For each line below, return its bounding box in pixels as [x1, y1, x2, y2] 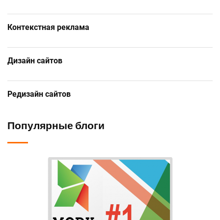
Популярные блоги [7, 118, 105, 133]
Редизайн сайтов [7, 89, 71, 99]
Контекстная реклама [7, 23, 89, 32]
